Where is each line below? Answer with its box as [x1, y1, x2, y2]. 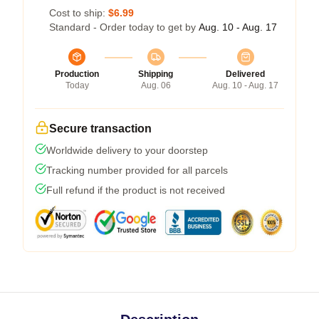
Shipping [138, 69, 173, 79]
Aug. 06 [140, 80, 171, 90]
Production [55, 69, 99, 79]
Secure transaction [49, 122, 152, 135]
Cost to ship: [49, 7, 108, 19]
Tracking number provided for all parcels [46, 164, 228, 176]
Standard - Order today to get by [49, 21, 199, 33]
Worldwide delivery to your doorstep [46, 145, 208, 156]
